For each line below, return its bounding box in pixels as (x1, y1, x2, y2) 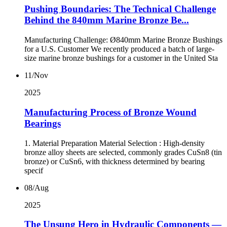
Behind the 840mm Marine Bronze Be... (24, 15, 189, 26)
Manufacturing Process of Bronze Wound (24, 106, 197, 118)
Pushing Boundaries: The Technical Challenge (24, 4, 216, 15)
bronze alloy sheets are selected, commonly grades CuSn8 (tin (24, 147, 222, 157)
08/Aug (24, 183, 49, 192)
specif (24, 166, 43, 175)
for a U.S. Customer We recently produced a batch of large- (24, 45, 214, 54)
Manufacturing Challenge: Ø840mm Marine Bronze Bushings (24, 35, 222, 45)
